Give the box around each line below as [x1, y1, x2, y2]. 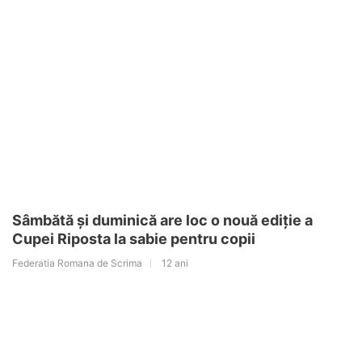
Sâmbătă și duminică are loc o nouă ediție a [12, 211, 313, 229]
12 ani [162, 256, 188, 269]
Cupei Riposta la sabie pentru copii [12, 229, 255, 247]
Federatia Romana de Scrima [12, 256, 142, 269]
